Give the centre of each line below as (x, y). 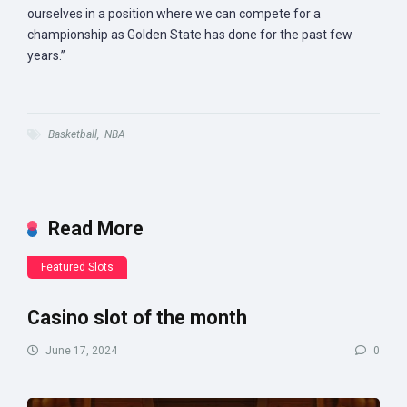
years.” (46, 55)
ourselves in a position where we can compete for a (174, 14)
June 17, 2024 (80, 351)
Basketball (73, 134)
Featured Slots (77, 267)
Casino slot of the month (137, 318)
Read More (96, 228)
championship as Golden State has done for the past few (190, 35)
